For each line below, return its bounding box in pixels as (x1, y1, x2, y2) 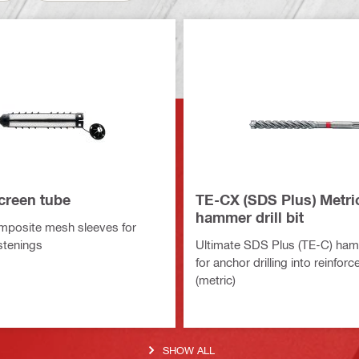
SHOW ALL (163, 344, 215, 356)
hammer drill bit (196, 208, 304, 226)
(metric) (196, 272, 236, 287)
